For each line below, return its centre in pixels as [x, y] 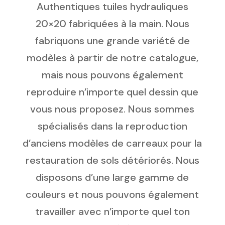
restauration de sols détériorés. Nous [112, 160]
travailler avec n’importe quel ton [112, 212]
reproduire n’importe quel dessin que [112, 92]
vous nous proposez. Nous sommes [113, 109]
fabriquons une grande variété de [112, 41]
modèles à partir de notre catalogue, [112, 58]
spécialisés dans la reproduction [112, 126]
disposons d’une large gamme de [113, 178]
